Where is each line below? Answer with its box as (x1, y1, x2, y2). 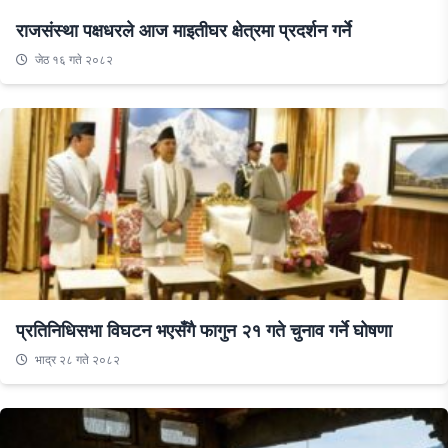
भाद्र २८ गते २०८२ (32, 351, 120, 369)
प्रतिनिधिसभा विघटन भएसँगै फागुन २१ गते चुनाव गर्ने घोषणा (16, 318, 392, 343)
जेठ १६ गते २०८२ (32, 51, 113, 69)
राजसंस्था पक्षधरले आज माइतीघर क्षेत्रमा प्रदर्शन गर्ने (16, 18, 351, 43)
